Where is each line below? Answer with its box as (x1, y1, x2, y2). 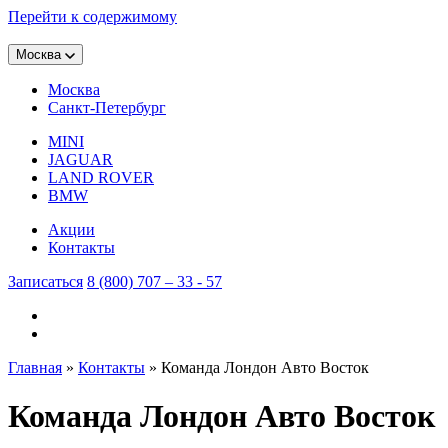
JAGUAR (48, 151, 113, 168)
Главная (8, 359, 62, 376)
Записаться (8, 273, 83, 290)
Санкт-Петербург (48, 99, 166, 116)
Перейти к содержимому (8, 8, 177, 25)
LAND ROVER (48, 169, 154, 186)
